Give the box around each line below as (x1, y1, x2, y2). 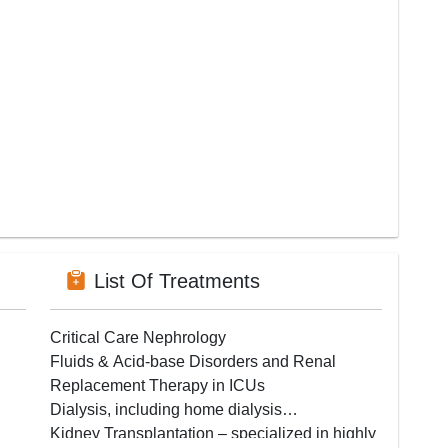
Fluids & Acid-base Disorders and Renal (50, 352, 336, 370)
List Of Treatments (94, 269, 260, 292)
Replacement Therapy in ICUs (50, 376, 265, 394)
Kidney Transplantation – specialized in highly (50, 424, 376, 442)
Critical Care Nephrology (50, 328, 226, 346)
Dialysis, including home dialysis (50, 400, 282, 418)
